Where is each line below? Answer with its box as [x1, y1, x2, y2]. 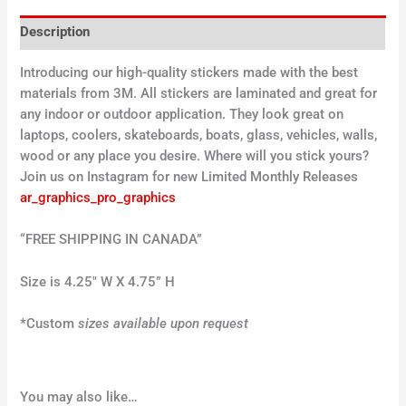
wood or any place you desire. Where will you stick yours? [20, 148, 370, 165]
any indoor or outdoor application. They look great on [20, 106, 344, 123]
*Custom [20, 315, 75, 333]
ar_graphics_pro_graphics [20, 189, 177, 207]
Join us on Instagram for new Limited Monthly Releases [20, 169, 359, 186]
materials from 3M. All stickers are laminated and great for [20, 85, 378, 102]
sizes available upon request [74, 315, 249, 333]
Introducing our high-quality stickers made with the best [20, 64, 359, 82]
